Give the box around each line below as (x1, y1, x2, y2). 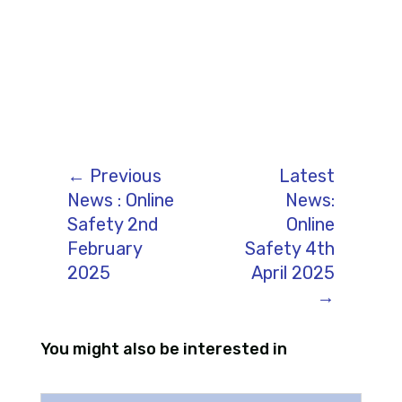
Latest (279, 165, 336, 188)
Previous (89, 165, 162, 188)
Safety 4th (245, 238, 336, 260)
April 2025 (251, 262, 336, 284)
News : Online (66, 189, 174, 212)
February (66, 238, 142, 260)
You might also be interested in (39, 339, 287, 360)
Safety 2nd (66, 214, 159, 236)
